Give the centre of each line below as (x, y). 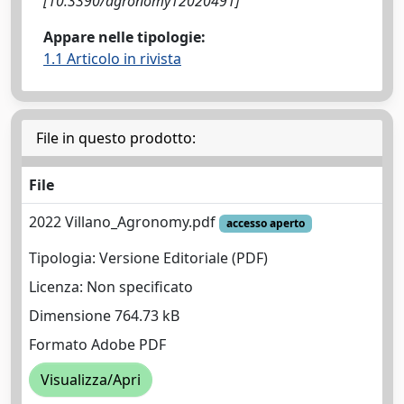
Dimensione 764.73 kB (104, 316)
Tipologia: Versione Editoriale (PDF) (148, 258)
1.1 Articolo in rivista (112, 58)
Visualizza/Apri (91, 380)
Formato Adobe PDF (97, 345)
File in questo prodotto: (116, 138)
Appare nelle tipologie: (124, 37)
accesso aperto (265, 223)
